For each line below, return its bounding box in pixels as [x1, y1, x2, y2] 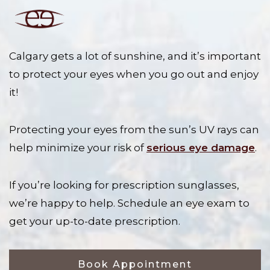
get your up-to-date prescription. [9, 215, 180, 227]
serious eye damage [146, 141, 255, 154]
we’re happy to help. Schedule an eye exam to [9, 196, 250, 209]
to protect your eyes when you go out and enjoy [9, 67, 259, 80]
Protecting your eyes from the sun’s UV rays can [9, 123, 259, 136]
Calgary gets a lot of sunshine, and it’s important [9, 49, 261, 62]
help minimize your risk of [9, 141, 146, 154]
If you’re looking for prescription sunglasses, [9, 178, 239, 191]
